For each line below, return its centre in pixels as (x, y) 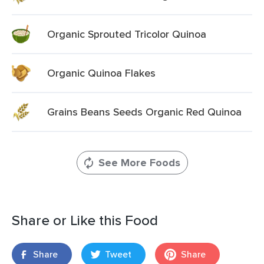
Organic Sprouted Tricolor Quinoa (127, 34)
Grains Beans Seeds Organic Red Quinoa (144, 112)
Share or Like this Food (85, 220)
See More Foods (139, 163)
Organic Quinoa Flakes (101, 73)
